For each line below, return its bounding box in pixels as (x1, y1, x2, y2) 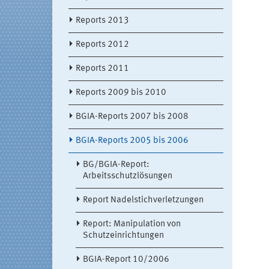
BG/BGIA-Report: (83, 160, 150, 170)
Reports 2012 (76, 40, 129, 50)
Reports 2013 (76, 16, 129, 26)
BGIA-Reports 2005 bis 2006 (76, 136, 189, 146)
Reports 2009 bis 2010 (76, 88, 166, 98)
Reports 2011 (76, 64, 129, 74)
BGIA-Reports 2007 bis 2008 (76, 112, 189, 122)
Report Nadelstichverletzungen (83, 196, 204, 205)
